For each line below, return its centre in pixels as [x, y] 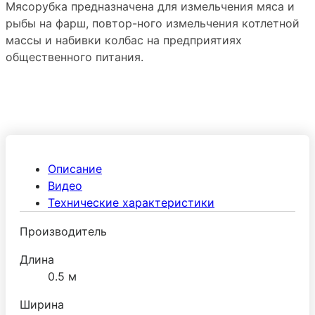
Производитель [63, 231]
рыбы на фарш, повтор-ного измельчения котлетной [153, 23]
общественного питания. [75, 57]
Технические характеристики [131, 202]
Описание [75, 168]
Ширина [42, 304]
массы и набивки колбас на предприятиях [124, 40]
